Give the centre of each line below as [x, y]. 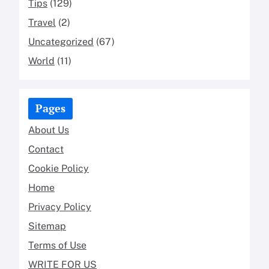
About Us [49, 130]
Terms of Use [57, 245]
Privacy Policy [60, 207]
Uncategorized [61, 41]
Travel [42, 22]
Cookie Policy [59, 168]
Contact [46, 149]
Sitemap [47, 226]
